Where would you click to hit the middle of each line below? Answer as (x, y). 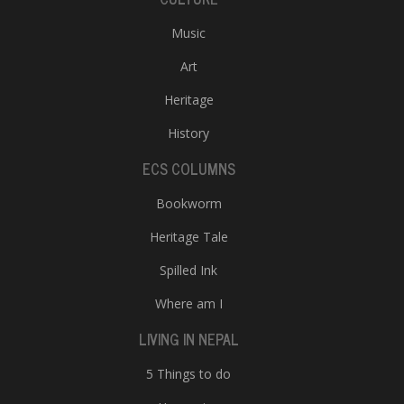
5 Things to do (188, 374)
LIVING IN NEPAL (188, 339)
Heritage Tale (188, 237)
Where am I (188, 303)
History (188, 133)
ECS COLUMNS (188, 169)
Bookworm (188, 203)
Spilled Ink (188, 270)
